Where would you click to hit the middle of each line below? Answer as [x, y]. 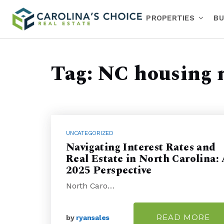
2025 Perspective [109, 170]
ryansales [93, 217]
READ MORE [183, 217]
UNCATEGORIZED [90, 133]
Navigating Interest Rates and [141, 147]
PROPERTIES [172, 18]
